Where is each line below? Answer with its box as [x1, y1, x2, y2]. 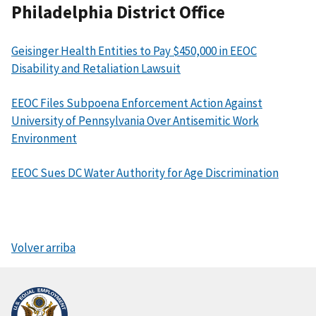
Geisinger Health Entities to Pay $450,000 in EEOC [11, 43, 257, 59]
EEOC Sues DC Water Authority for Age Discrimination [11, 165, 279, 181]
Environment [11, 130, 77, 147]
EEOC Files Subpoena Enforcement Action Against [11, 95, 262, 111]
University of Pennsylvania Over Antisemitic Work [11, 113, 259, 129]
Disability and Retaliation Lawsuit [11, 61, 181, 77]
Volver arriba [11, 240, 75, 256]
